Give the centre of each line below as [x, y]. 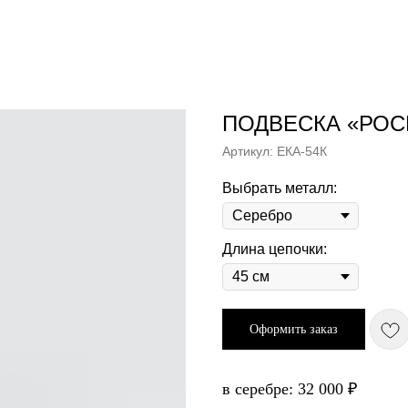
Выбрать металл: [280, 188]
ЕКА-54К [302, 151]
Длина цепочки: [275, 249]
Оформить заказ [294, 329]
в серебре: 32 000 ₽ [290, 389]
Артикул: [250, 151]
